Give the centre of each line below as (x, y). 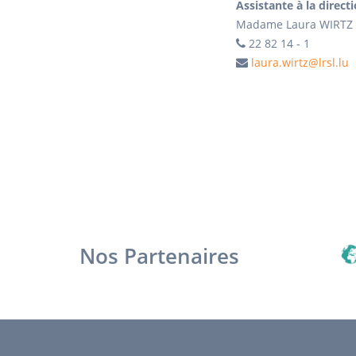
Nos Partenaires (159, 255)
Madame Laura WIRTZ (294, 24)
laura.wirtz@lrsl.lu (300, 62)
